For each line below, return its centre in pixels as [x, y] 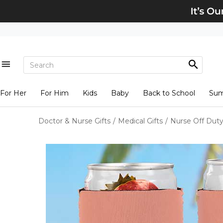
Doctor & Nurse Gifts [74, 121]
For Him [54, 93]
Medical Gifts [140, 121]
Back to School [169, 93]
